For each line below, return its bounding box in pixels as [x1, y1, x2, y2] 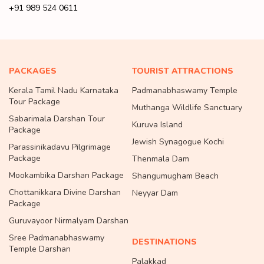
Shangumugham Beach [132, 170, 219, 182]
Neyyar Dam [132, 187, 178, 199]
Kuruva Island [132, 119, 183, 131]
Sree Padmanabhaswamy [9, 232, 104, 244]
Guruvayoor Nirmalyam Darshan [9, 215, 128, 227]
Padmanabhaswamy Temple [132, 85, 237, 97]
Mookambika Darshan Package [9, 170, 124, 181]
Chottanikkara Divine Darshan [9, 187, 121, 199]
